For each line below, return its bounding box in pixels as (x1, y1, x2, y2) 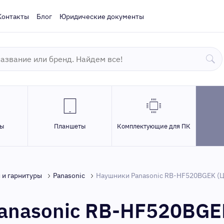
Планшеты (54, 122, 85, 130)
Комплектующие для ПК (117, 122, 190, 130)
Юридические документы (59, 12, 144, 21)
